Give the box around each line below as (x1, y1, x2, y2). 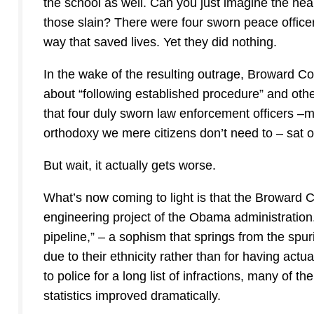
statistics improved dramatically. (43, 289, 221, 303)
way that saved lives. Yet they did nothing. (43, 35, 277, 50)
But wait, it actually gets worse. (43, 158, 216, 173)
